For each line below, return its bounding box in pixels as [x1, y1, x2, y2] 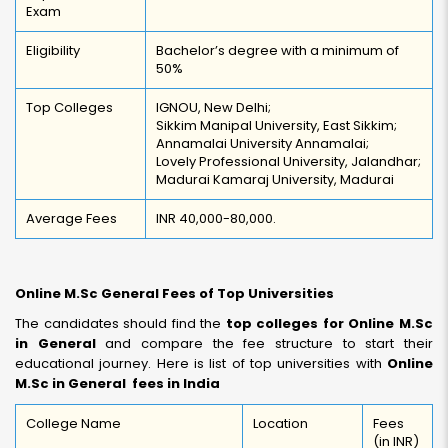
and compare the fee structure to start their [105, 334, 434, 353]
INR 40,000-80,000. [156, 209, 276, 228]
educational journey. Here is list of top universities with [15, 354, 387, 373]
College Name [26, 414, 121, 433]
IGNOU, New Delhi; [156, 98, 271, 117]
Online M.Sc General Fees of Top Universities [15, 284, 334, 303]
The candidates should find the [15, 314, 226, 333]
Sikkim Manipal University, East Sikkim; [156, 116, 397, 135]
